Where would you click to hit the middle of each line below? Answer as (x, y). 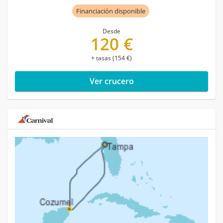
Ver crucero (111, 81)
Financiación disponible (111, 11)
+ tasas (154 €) (111, 58)
